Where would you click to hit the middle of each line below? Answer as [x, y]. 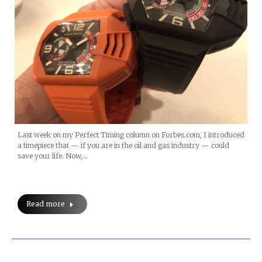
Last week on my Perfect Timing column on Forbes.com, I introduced [131, 135]
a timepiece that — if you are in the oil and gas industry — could [123, 145]
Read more [46, 204]
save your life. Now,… [53, 156]
